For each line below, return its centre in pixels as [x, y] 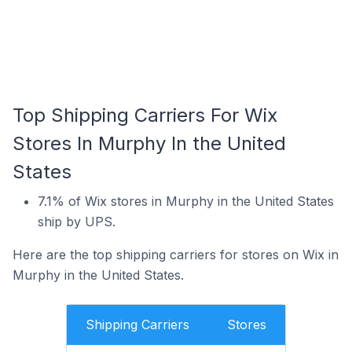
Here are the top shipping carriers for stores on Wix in [176, 255]
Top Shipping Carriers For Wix [145, 115]
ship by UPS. [77, 222]
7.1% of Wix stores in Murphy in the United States [186, 201]
